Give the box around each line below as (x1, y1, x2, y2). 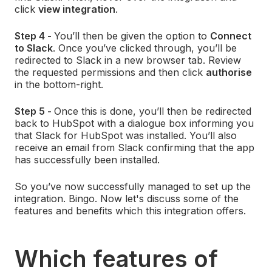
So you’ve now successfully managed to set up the (15, 180, 251, 193)
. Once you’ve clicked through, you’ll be (53, 42, 237, 55)
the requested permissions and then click (15, 66, 206, 79)
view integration (38, 3, 115, 16)
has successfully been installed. (15, 154, 160, 166)
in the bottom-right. (15, 78, 103, 91)
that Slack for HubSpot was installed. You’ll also (15, 129, 237, 142)
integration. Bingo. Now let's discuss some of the (15, 192, 239, 205)
